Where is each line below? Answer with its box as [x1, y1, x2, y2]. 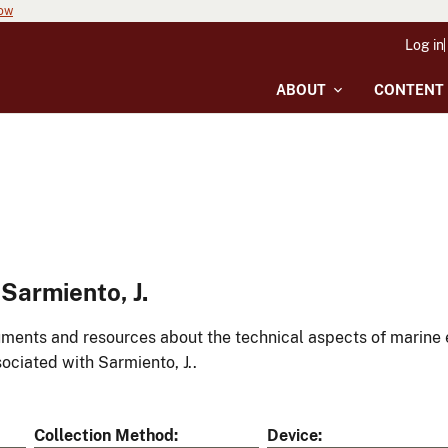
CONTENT [374, 82, 444, 98]
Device [267, 426, 318, 446]
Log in [405, 37, 444, 53]
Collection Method [34, 426, 174, 446]
